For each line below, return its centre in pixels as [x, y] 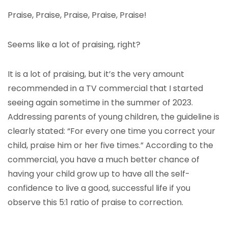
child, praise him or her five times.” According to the [110, 145]
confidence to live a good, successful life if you [99, 188]
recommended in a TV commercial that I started [105, 88]
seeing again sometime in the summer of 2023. [100, 103]
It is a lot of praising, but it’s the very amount [96, 74]
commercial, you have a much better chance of [104, 160]
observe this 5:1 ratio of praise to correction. [95, 202]
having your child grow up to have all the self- [99, 174]
